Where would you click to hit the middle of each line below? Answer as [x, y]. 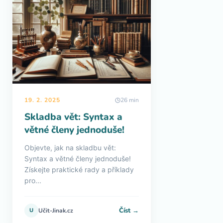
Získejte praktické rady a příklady [79, 169]
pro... [33, 180]
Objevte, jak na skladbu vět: [70, 148]
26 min [130, 100]
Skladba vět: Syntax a [73, 117]
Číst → [129, 210]
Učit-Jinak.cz [56, 211]
